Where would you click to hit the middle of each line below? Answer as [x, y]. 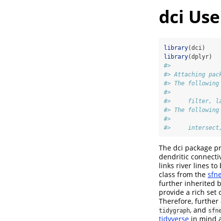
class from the [183, 175]
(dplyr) [200, 57]
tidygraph [174, 211]
